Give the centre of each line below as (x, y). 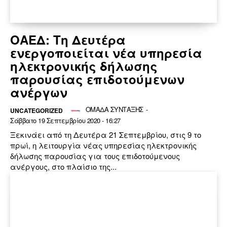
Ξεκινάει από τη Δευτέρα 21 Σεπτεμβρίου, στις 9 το (106, 135)
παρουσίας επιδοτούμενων (97, 79)
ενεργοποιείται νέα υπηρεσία (106, 53)
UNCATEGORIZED (36, 111)
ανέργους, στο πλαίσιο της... (63, 167)
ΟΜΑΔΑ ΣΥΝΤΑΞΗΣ (114, 109)
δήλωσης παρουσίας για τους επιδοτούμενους (95, 156)
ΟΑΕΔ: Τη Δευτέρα (68, 40)
